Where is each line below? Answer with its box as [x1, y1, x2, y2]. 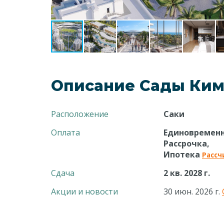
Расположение [51, 108, 108, 119]
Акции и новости [51, 186, 118, 197]
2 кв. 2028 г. [163, 167, 210, 178]
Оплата [51, 127, 80, 138]
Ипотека [163, 149, 202, 160]
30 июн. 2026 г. [163, 186, 222, 197]
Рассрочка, [163, 138, 209, 149]
